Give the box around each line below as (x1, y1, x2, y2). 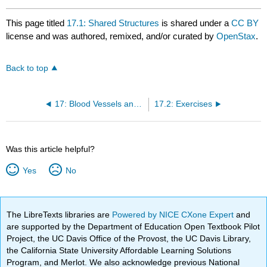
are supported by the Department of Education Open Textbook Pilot (7, 221, 260, 231)
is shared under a (159, 17, 232, 28)
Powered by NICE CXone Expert (112, 209, 237, 219)
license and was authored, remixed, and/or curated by (6, 30, 217, 41)
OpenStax (216, 30, 256, 41)
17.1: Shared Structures (67, 17, 160, 28)
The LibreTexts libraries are (7, 209, 113, 219)
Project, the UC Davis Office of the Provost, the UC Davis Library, (7, 233, 252, 243)
